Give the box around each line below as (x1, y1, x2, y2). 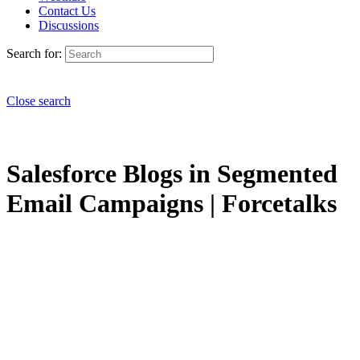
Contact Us (39, 4, 96, 18)
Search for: (6, 47, 62, 60)
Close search (6, 94, 71, 108)
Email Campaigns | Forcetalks (6, 189, 337, 219)
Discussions (39, 18, 99, 32)
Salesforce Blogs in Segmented (6, 159, 337, 189)
